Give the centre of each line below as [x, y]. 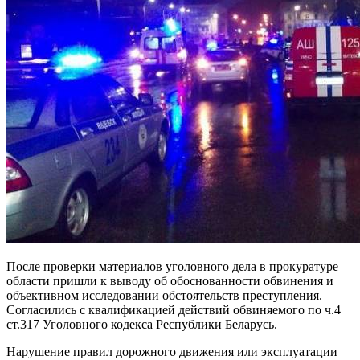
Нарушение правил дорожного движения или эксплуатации [172, 351]
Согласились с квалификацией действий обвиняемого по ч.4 [174, 309]
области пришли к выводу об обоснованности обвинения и [170, 280]
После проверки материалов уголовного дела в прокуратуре [172, 266]
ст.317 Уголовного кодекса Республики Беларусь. [142, 324]
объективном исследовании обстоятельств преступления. [164, 295]
